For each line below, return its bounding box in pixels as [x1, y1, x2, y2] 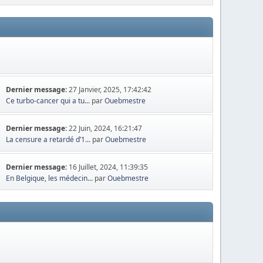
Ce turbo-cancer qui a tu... [6, 96, 90, 106]
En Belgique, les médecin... [6, 173, 93, 183]
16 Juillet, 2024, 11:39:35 [69, 162, 149, 172]
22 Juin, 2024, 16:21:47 [69, 123, 143, 133]
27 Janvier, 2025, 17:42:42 [69, 85, 152, 95]
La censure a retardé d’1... [6, 134, 91, 144]
